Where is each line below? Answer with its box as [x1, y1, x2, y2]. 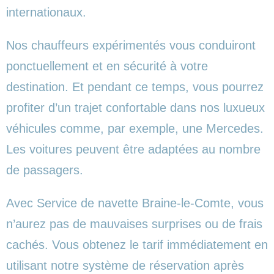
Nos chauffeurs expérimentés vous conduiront [6, 38, 256, 52]
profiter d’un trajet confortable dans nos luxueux [6, 100, 265, 114]
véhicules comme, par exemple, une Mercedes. [6, 121, 264, 135]
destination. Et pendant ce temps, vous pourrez [6, 80, 264, 94]
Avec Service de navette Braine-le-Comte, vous [6, 196, 264, 210]
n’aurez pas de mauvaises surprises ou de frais [6, 217, 262, 231]
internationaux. [6, 5, 86, 19]
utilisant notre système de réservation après [6, 258, 244, 272]
